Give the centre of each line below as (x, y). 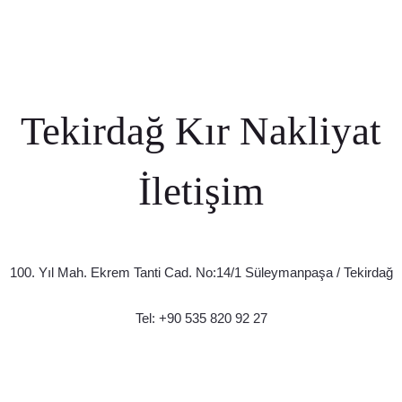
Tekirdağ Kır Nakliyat (201, 131)
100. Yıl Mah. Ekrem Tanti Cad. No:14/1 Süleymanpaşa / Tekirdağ (201, 273)
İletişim (201, 192)
